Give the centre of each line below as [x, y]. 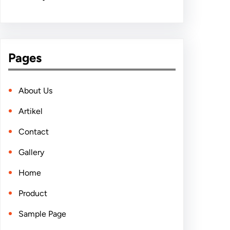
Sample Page [42, 214]
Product [33, 194]
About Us [35, 91]
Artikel [31, 111]
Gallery [31, 152]
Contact [34, 132]
